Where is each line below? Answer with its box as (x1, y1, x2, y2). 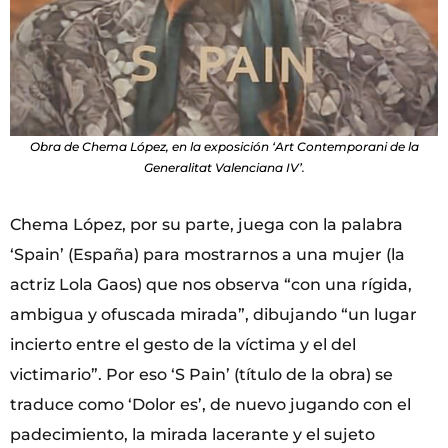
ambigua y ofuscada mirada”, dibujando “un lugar (10, 304, 417, 324)
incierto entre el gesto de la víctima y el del (10, 334, 356, 354)
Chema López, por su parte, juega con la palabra (10, 214, 403, 234)
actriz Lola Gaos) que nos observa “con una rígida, (10, 274, 412, 294)
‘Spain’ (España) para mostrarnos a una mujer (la (10, 244, 405, 264)
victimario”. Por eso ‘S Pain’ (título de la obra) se (10, 364, 393, 384)
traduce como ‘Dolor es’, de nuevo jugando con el (10, 394, 411, 414)
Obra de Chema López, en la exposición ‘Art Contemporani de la (29, 138, 419, 154)
